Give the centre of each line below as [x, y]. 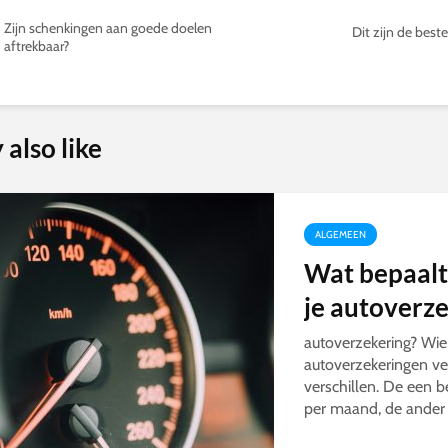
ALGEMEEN [340, 234]
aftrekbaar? [36, 46]
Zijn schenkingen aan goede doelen [108, 28]
